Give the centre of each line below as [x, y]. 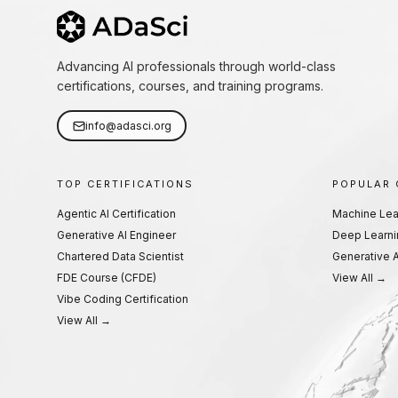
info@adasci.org [128, 125]
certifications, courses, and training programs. [190, 86]
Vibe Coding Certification [123, 299]
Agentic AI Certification [116, 214]
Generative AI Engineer [116, 235]
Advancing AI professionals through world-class [196, 66]
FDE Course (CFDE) [107, 278]
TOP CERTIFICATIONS [125, 184]
